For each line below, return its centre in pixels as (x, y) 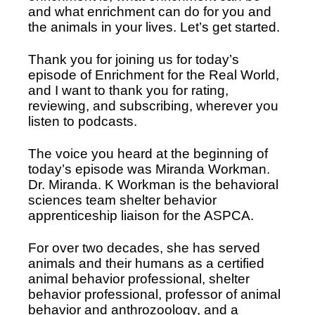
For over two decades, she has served (144, 248)
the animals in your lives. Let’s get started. (156, 27)
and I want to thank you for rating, (128, 91)
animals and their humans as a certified (146, 264)
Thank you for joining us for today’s (134, 60)
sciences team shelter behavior (122, 200)
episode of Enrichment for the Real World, (154, 75)
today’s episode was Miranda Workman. (149, 169)
